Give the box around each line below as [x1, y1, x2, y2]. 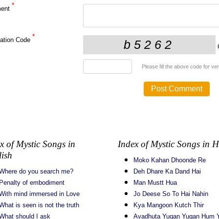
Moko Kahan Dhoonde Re [133, 156, 206, 164]
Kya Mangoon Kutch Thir [133, 201, 204, 209]
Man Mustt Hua [133, 179, 177, 186]
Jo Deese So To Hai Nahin [133, 190, 208, 197]
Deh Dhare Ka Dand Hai [133, 168, 201, 175]
